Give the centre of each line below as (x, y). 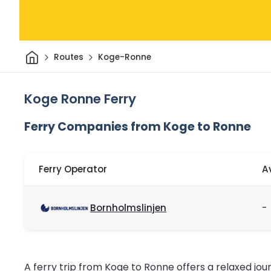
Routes (68, 57)
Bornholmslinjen (128, 208)
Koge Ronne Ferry (80, 99)
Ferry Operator (73, 169)
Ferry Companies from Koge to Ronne (138, 126)
